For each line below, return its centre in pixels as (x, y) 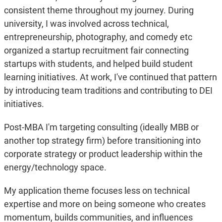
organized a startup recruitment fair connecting (96, 51)
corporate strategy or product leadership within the (103, 154)
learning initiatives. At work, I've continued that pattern (110, 77)
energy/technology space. (55, 167)
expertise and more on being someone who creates (105, 204)
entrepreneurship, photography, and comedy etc (98, 37)
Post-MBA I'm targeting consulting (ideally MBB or (101, 127)
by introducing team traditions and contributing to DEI (108, 91)
